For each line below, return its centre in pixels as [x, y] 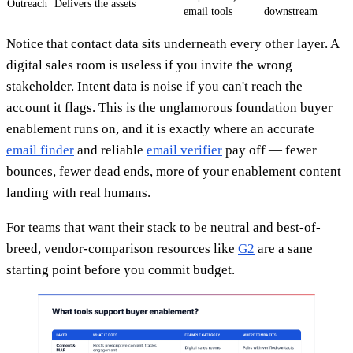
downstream [291, 12]
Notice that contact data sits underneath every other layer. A [173, 44]
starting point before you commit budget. [121, 270]
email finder [40, 150]
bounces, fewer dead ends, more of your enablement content [174, 172]
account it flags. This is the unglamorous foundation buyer [169, 108]
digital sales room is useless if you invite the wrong [149, 65]
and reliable [110, 150]
